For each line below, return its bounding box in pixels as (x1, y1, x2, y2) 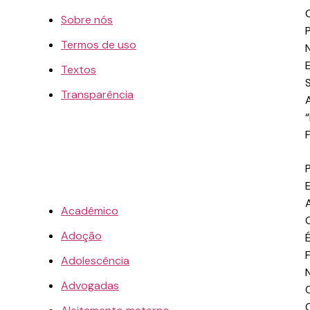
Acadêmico (61, 203, 118, 218)
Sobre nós (61, 12, 113, 27)
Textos (61, 62, 96, 77)
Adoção (61, 228, 102, 243)
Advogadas (61, 277, 119, 293)
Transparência (61, 86, 134, 102)
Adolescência (61, 253, 129, 268)
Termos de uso (61, 37, 136, 52)
